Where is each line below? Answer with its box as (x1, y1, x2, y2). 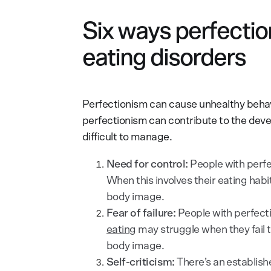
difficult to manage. (82, 131, 172, 143)
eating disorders (82, 45, 246, 70)
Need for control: (106, 158, 188, 170)
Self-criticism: (106, 256, 175, 268)
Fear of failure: (106, 207, 176, 219)
